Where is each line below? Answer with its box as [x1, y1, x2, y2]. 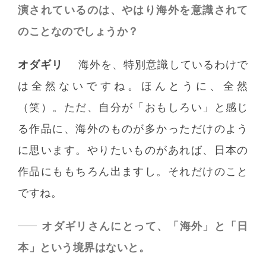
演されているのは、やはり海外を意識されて [18, 4, 248, 17]
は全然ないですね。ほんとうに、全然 [18, 80, 248, 93]
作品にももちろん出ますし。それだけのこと [18, 165, 248, 178]
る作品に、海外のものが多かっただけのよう [18, 122, 248, 135]
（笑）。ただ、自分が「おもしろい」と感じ [18, 101, 248, 114]
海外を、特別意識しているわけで [78, 58, 248, 71]
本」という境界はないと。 [18, 241, 150, 254]
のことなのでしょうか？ [18, 25, 139, 38]
